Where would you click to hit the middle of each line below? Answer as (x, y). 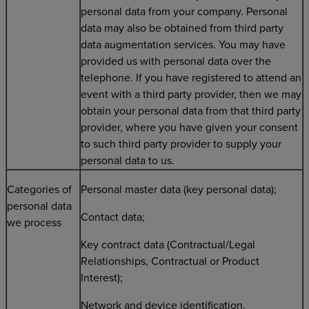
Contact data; (113, 217)
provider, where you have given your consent (189, 128)
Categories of (39, 190)
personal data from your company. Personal (184, 12)
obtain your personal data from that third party (191, 111)
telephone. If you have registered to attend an (191, 78)
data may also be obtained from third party (182, 28)
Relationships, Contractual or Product (170, 261)
